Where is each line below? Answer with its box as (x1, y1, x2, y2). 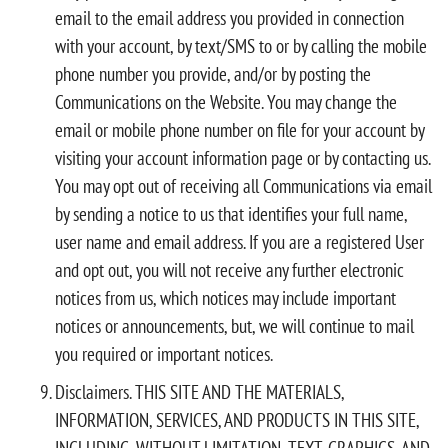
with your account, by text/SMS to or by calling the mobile (55, 33, 427, 58)
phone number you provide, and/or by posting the (55, 61, 371, 86)
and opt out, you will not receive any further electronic (55, 257, 404, 282)
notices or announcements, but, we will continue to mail (55, 313, 414, 338)
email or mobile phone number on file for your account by (55, 117, 424, 142)
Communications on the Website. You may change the (55, 89, 397, 114)
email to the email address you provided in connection (55, 5, 404, 30)
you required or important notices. (55, 341, 273, 366)
